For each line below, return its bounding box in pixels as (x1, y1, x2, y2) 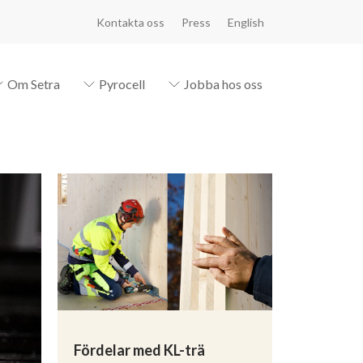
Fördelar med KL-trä (74, 341, 205, 360)
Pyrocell (99, 76, 145, 92)
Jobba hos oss (184, 76, 263, 92)
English (227, 15, 264, 29)
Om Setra (7, 76, 60, 92)
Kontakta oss (96, 15, 164, 29)
